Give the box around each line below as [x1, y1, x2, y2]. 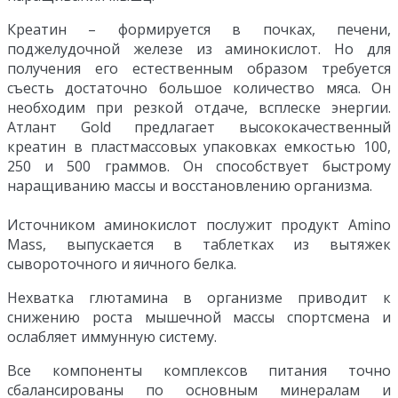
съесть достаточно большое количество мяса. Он [7, 78, 391, 99]
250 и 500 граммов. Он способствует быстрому [7, 156, 391, 177]
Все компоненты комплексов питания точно [7, 361, 391, 381]
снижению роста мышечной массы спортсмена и [7, 307, 391, 328]
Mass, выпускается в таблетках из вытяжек [7, 235, 391, 255]
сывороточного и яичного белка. [7, 254, 236, 275]
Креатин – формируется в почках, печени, [7, 20, 391, 40]
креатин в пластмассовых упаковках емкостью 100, [7, 137, 391, 157]
